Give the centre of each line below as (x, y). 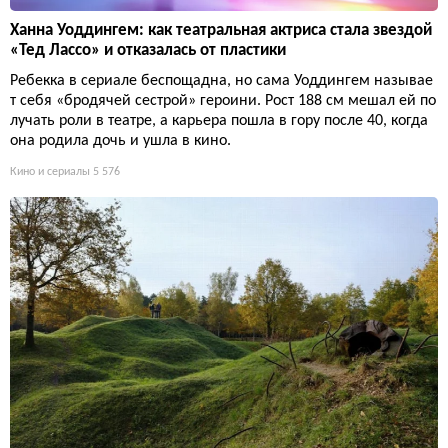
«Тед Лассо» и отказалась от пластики (148, 50)
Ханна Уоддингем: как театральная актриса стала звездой (221, 30)
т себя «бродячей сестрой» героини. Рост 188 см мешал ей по (223, 100)
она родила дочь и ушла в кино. (120, 140)
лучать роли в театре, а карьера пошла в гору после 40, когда (219, 120)
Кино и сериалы (50, 171)
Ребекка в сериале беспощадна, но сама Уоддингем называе (221, 80)
